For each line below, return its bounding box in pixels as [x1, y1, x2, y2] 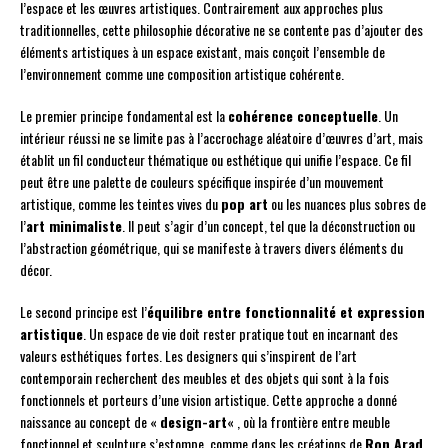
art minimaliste [26, 215, 122, 237]
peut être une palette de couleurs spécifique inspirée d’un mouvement [20, 171, 384, 193]
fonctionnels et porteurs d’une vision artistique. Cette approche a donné [20, 389, 397, 411]
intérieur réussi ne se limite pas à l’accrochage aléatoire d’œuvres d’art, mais [20, 127, 423, 149]
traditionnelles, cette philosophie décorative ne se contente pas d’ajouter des [20, 19, 423, 41]
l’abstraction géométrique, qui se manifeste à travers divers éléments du [20, 237, 403, 259]
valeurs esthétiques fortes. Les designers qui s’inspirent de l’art [20, 345, 357, 367]
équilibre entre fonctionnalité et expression [147, 301, 425, 323]
